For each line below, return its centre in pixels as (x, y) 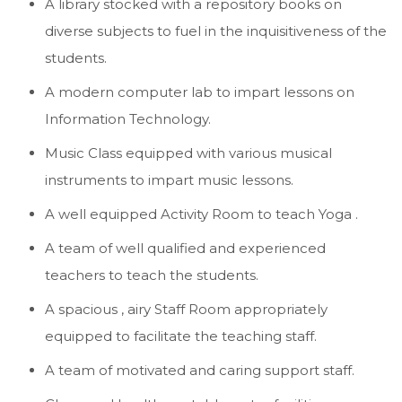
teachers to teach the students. (152, 275)
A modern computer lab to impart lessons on (200, 92)
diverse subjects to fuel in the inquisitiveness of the (216, 31)
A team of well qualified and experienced (185, 248)
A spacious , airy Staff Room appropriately (186, 309)
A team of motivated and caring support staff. (200, 370)
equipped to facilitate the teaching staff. (181, 336)
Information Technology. (128, 119)
